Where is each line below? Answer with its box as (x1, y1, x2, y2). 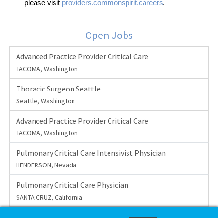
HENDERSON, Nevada (16, 160, 76, 169)
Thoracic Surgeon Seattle (16, 83, 101, 93)
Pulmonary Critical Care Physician (16, 180, 128, 190)
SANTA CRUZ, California (16, 192, 82, 201)
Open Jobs (85, 28, 133, 42)
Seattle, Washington (16, 96, 75, 105)
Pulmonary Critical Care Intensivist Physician (16, 147, 166, 158)
